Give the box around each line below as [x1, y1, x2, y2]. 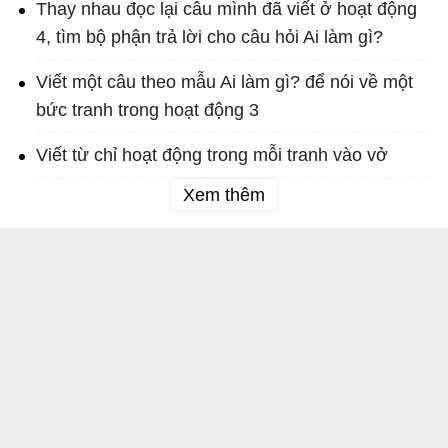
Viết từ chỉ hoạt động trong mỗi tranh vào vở [36, 145, 388, 166]
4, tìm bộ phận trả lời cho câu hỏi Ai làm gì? [36, 27, 383, 48]
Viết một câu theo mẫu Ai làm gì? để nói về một [36, 72, 413, 93]
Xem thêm [183, 185, 265, 206]
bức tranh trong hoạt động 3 [36, 100, 259, 121]
